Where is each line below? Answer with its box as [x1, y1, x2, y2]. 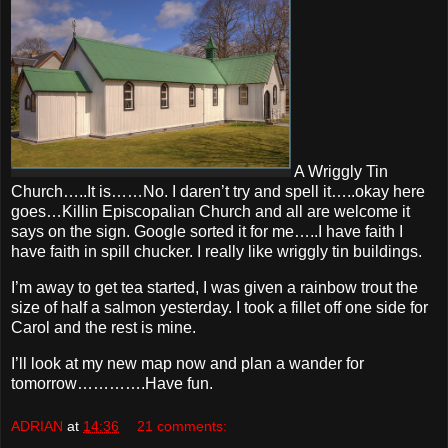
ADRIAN [11, 418, 63, 435]
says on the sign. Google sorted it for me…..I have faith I [11, 223, 403, 241]
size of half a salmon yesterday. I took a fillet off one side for [11, 298, 428, 316]
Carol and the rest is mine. [11, 318, 196, 336]
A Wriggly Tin [291, 163, 388, 181]
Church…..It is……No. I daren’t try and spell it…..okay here [11, 183, 425, 201]
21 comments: [137, 418, 228, 435]
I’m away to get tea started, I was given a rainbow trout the [11, 278, 418, 296]
